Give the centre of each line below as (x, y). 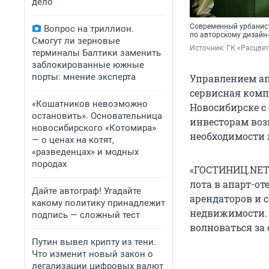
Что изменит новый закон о (92, 254)
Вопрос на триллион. (89, 29)
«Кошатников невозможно (90, 104)
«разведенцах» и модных (85, 152)
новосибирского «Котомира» (94, 128)
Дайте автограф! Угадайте (86, 191)
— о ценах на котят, (73, 140)
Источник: (208, 48)
